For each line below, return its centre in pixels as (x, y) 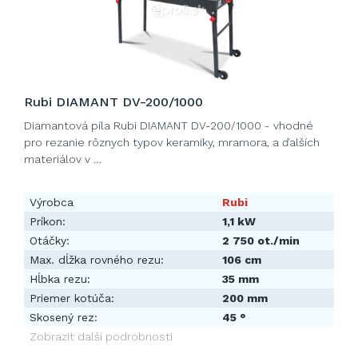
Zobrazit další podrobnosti (101, 336)
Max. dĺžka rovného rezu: (97, 260)
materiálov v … (63, 159)
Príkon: (48, 221)
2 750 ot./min (261, 241)
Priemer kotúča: (72, 298)
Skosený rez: (64, 317)
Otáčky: (50, 241)
